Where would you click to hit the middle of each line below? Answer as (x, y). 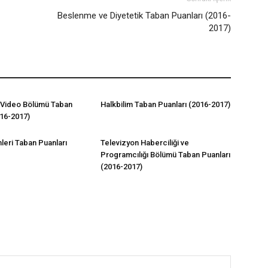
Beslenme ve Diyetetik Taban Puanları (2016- (144, 16)
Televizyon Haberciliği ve (145, 143)
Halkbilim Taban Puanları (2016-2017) (165, 104)
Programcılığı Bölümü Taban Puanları (165, 155)
